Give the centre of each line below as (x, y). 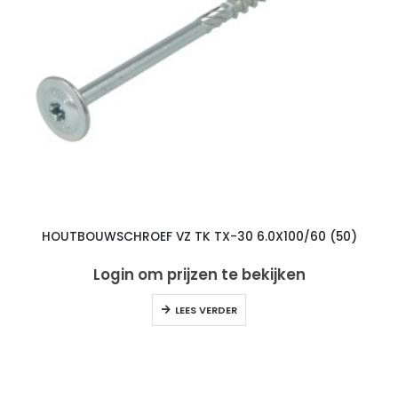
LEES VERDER (206, 310)
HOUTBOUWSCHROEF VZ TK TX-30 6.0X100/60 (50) (199, 236)
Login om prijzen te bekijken (199, 274)
